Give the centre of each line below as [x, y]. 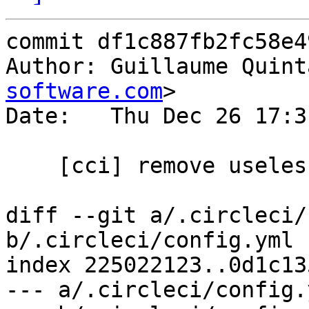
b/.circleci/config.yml [150, 240]
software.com [84, 91]
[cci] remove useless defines [32, 166]
